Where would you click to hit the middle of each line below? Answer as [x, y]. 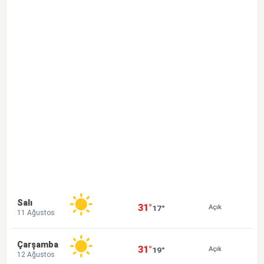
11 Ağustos [36, 212]
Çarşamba [38, 245]
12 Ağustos [36, 254]
